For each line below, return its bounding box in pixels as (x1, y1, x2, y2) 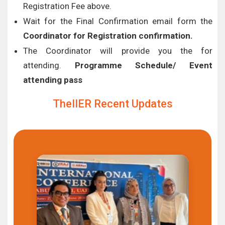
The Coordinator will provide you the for (23, 46, 212, 56)
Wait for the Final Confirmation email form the (23, 16, 212, 26)
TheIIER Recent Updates (52, 97, 173, 110)
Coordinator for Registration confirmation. (23, 31, 193, 41)
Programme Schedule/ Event (74, 60, 213, 70)
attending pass (23, 75, 82, 85)
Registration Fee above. (23, 1, 111, 11)
